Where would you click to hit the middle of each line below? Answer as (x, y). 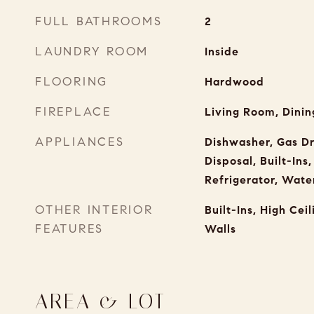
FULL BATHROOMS (99, 21)
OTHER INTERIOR (94, 210)
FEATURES (69, 229)
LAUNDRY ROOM (92, 52)
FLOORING (71, 82)
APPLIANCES (80, 142)
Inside (221, 52)
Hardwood (234, 82)
